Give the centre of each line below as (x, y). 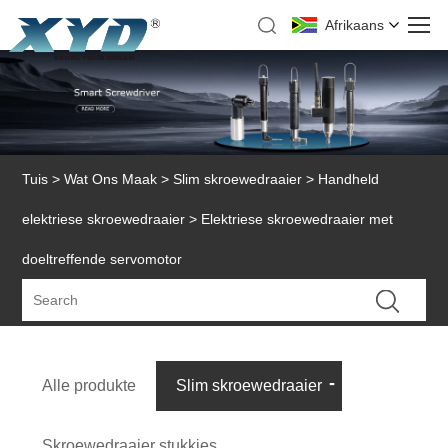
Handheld (349, 179)
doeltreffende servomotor (102, 259)
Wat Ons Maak (111, 179)
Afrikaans (355, 25)
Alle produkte (89, 385)
